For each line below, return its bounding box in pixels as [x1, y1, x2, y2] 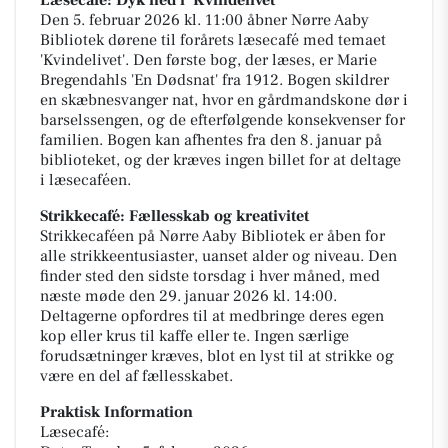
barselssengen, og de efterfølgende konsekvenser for [40, 110, 405, 131]
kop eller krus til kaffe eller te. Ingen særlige [40, 326, 349, 347]
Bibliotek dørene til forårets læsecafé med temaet [40, 30, 386, 51]
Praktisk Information [40, 402, 193, 423]
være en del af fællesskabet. [40, 366, 233, 387]
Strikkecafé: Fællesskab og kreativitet [40, 206, 309, 227]
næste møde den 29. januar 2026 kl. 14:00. [40, 286, 337, 307]
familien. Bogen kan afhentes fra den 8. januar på [40, 130, 382, 151]
